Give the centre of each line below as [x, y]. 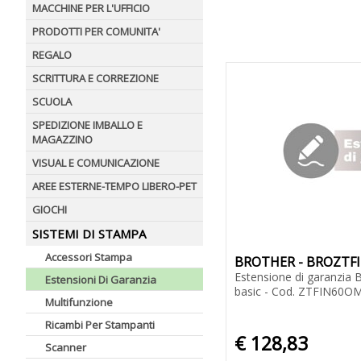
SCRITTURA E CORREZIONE [95, 78]
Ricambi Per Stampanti [100, 325]
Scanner [66, 347]
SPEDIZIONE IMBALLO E [87, 125]
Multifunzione [79, 302]
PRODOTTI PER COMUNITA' [96, 31]
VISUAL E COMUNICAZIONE [96, 163]
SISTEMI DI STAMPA [89, 234]
